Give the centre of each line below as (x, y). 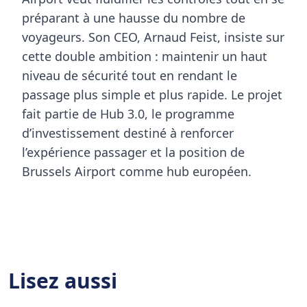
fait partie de (61, 113)
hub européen (207, 171)
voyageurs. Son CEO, (83, 37)
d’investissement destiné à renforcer (128, 133)
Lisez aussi (63, 280)
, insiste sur (251, 37)
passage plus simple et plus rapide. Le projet (152, 94)
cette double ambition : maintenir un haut (145, 56)
